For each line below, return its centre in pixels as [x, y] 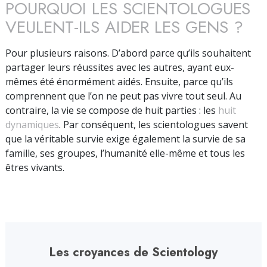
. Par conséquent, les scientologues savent [153, 124]
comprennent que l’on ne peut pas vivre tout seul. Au [123, 96]
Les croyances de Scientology [133, 252]
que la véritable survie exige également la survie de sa [125, 139]
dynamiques [32, 124]
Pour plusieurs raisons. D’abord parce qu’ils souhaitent [128, 53]
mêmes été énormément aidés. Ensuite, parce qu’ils [119, 81]
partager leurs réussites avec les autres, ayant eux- [120, 67]
